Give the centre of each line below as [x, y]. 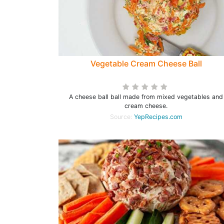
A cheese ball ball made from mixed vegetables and [146, 97]
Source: [122, 117]
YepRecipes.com [158, 117]
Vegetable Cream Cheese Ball [146, 63]
